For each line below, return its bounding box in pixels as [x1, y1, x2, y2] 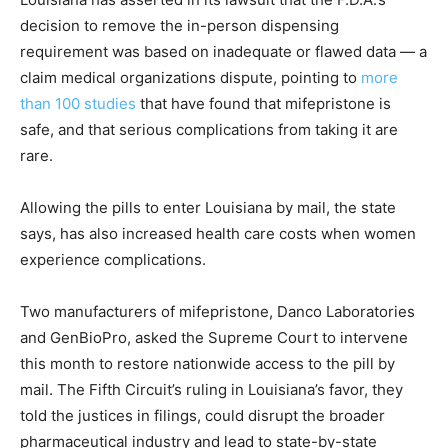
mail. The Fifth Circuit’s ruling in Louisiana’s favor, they [20, 380, 403, 400]
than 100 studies [20, 94, 136, 114]
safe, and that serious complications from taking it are [20, 120, 398, 140]
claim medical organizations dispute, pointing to [20, 68, 361, 88]
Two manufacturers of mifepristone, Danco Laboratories [20, 302, 415, 322]
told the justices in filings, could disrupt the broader [20, 406, 385, 426]
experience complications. [20, 250, 206, 270]
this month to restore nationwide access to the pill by [20, 354, 395, 374]
